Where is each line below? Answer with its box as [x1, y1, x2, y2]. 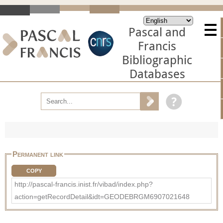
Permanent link [12, 149, 63, 158]
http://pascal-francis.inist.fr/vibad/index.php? [14, 180, 153, 188]
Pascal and [128, 25, 186, 39]
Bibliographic [122, 53, 192, 67]
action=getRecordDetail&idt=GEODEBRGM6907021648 [14, 192, 190, 201]
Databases [129, 67, 185, 81]
